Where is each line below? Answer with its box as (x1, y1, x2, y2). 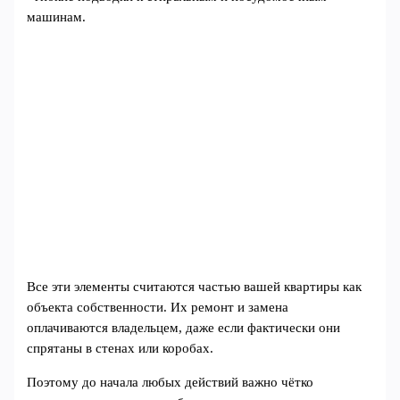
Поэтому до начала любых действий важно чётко (27, 374, 314, 389)
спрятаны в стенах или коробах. (27, 341, 214, 356)
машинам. (27, 10, 87, 25)
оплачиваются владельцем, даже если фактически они (27, 321, 341, 336)
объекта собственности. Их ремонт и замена (27, 300, 289, 315)
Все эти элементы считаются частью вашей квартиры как (27, 279, 362, 295)
